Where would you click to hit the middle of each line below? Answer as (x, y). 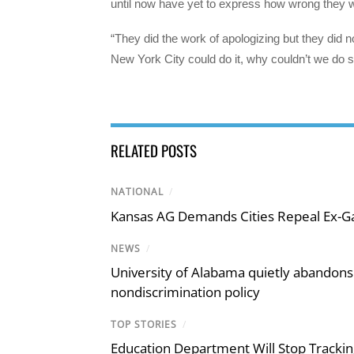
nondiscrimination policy (185, 292)
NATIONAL (137, 192)
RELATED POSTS (154, 151)
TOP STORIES (144, 324)
